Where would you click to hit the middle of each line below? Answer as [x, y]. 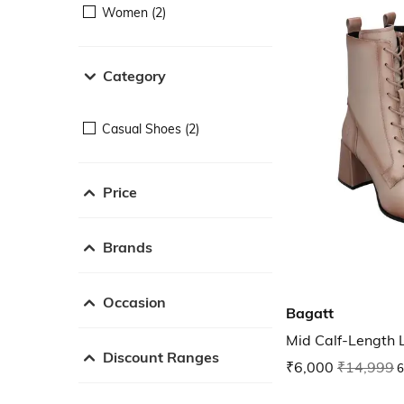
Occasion [134, 302]
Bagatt [310, 313]
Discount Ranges [161, 357]
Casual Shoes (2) [151, 129]
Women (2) [134, 12]
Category [134, 75]
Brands [128, 247]
